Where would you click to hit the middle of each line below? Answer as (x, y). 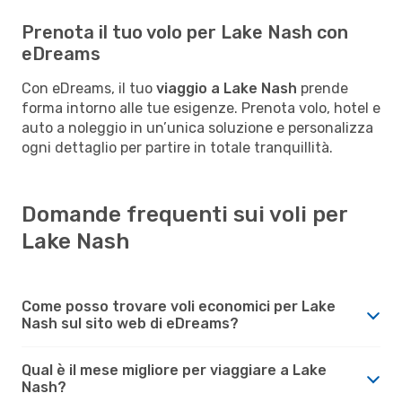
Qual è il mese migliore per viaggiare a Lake (174, 370)
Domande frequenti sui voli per (184, 214)
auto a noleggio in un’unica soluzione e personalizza (197, 127)
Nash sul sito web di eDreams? (130, 323)
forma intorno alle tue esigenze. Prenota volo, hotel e (201, 108)
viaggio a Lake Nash (227, 88)
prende (323, 88)
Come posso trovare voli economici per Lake (179, 306)
